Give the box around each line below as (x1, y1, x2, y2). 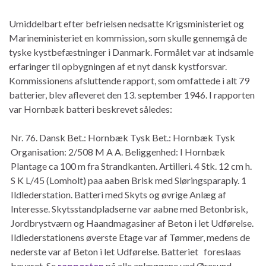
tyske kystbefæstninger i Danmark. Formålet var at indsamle (9, 46, 254, 58)
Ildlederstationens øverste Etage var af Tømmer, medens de (11, 231, 250, 243)
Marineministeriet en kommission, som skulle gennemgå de (9, 31, 247, 43)
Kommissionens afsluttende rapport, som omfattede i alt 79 (9, 74, 249, 86)
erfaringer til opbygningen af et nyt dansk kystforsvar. (9, 60, 227, 72)
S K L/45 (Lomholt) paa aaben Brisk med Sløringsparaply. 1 (11, 174, 246, 186)
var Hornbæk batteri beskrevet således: (9, 103, 172, 115)
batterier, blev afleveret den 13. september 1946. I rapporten (9, 88, 255, 100)
